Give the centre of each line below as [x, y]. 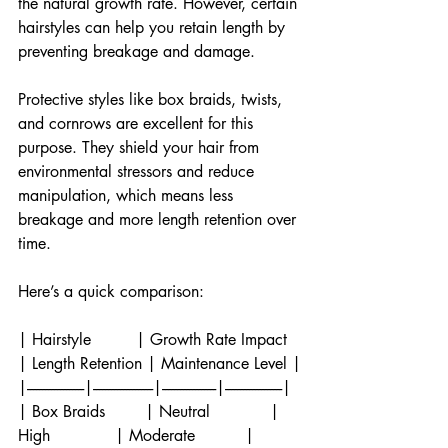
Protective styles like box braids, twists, [152, 99]
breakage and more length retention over [159, 219]
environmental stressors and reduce [138, 171]
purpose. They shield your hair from [141, 147]
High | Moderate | [136, 435]
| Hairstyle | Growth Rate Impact [155, 339]
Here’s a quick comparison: [111, 291]
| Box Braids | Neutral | [151, 411]
